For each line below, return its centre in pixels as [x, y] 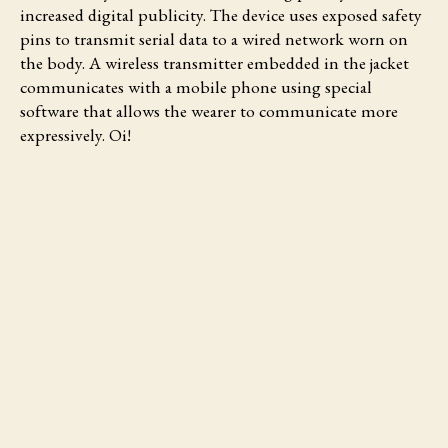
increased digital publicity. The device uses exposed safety [221, 14]
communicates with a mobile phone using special [196, 86]
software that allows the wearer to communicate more [209, 110]
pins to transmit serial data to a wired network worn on [214, 38]
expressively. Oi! [75, 134]
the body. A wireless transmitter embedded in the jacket [214, 62]
